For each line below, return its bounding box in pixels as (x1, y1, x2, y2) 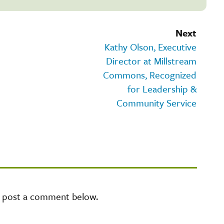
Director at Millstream (106, 53, 196, 67)
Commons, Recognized (103, 67, 196, 81)
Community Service (116, 95, 196, 109)
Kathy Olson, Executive (104, 39, 196, 53)
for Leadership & (127, 81, 196, 95)
